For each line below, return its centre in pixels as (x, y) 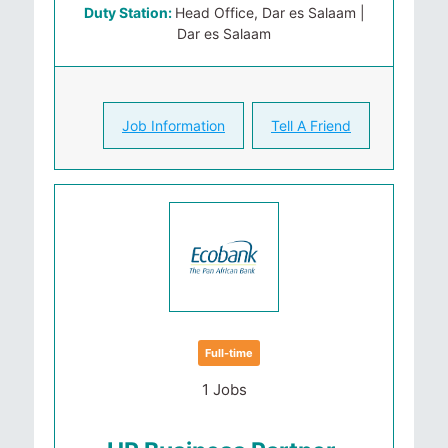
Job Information (173, 125)
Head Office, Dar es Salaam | (269, 12)
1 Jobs (224, 389)
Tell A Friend (311, 125)
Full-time (229, 353)
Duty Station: (129, 12)
